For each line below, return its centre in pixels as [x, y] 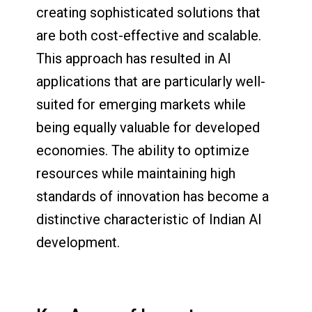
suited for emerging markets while [141, 105]
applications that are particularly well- [151, 82]
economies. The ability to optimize [143, 151]
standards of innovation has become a [153, 197]
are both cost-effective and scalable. [149, 36]
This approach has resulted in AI [134, 59]
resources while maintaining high [136, 174]
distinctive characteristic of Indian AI [149, 220]
